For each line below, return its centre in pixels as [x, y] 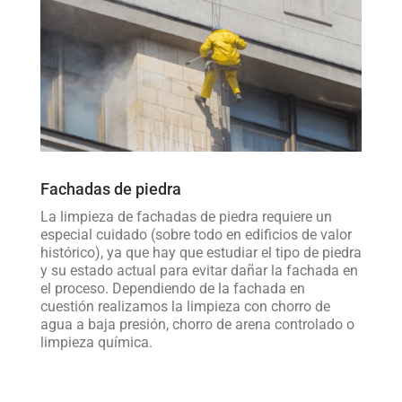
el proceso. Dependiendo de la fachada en [172, 288]
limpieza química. [96, 342]
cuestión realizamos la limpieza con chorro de [185, 306]
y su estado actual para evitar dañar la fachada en [199, 270]
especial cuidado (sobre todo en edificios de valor [196, 234]
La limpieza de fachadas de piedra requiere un [186, 216]
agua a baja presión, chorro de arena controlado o [197, 324]
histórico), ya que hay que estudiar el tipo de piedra [201, 252]
